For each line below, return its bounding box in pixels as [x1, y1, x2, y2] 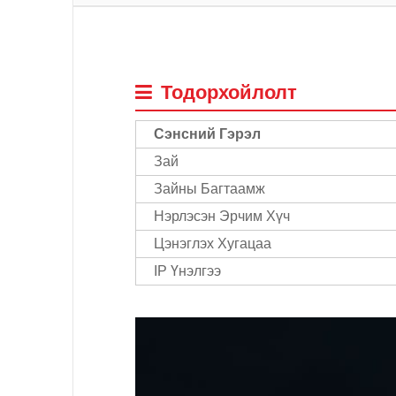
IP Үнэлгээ [154, 263, 221, 278]
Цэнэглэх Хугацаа [154, 235, 271, 251]
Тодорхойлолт [161, 80, 297, 103]
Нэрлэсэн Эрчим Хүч [154, 208, 290, 224]
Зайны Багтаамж [154, 180, 265, 196]
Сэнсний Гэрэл [154, 126, 261, 141]
